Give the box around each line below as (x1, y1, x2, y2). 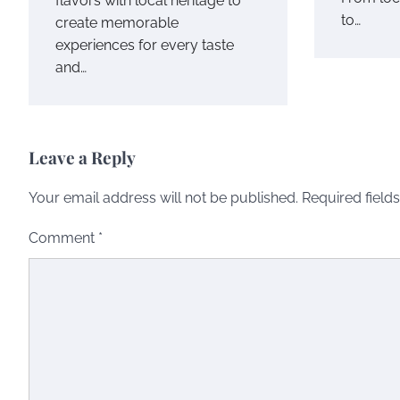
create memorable (55, 13, 179, 31)
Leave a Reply (29, 145, 136, 169)
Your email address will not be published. (29, 188, 298, 206)
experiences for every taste (55, 36, 234, 54)
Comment (29, 229, 98, 246)
